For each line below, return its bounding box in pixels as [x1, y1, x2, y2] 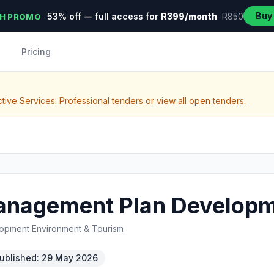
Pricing [21, 46, 51, 57]
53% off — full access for [44, 10, 161, 21]
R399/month [160, 10, 217, 21]
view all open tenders [157, 95, 244, 106]
